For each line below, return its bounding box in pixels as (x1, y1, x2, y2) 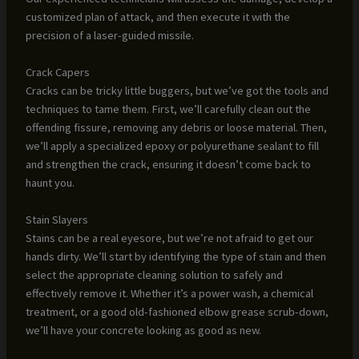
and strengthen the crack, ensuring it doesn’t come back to (25, 156, 311, 171)
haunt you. (25, 175, 75, 190)
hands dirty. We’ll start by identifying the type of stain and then (25, 249, 326, 264)
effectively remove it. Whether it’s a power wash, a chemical (25, 286, 313, 301)
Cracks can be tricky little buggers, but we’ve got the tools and (25, 83, 329, 98)
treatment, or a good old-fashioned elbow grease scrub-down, (25, 305, 329, 320)
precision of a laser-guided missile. (25, 27, 194, 42)
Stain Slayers (25, 212, 88, 228)
